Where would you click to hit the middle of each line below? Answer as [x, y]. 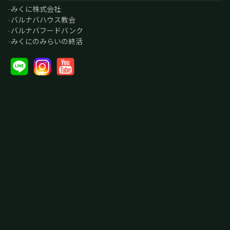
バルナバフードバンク [47, 30]
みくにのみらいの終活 [47, 41]
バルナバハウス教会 [43, 19]
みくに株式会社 [36, 8]
